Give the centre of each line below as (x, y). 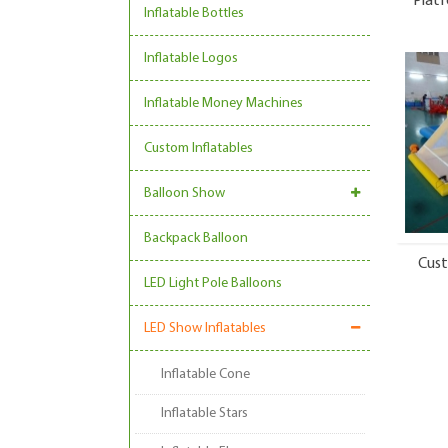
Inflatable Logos (191, 58)
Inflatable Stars (204, 413)
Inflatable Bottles (194, 13)
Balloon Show (184, 193)
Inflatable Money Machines (223, 103)
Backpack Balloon (196, 238)
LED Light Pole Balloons (213, 283)
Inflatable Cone (205, 374)
